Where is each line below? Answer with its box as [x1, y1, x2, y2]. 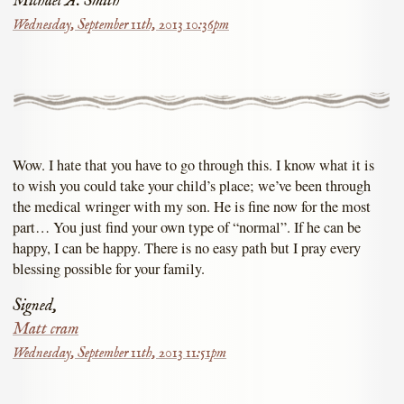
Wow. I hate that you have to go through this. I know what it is [13, 155, 374, 176]
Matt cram [13, 318, 78, 340]
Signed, [13, 295, 57, 317]
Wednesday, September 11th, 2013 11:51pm [13, 344, 226, 363]
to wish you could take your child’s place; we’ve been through [13, 176, 371, 197]
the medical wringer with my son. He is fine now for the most [13, 197, 371, 217]
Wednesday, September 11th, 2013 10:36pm [13, 16, 229, 35]
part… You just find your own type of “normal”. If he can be [13, 217, 361, 238]
